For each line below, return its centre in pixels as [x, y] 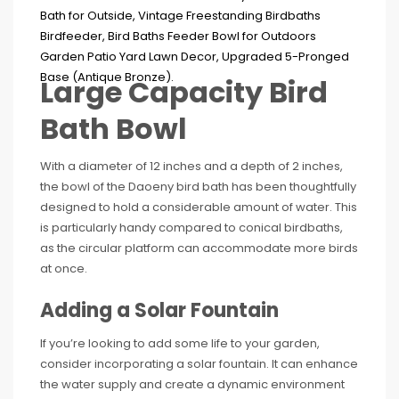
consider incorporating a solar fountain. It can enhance [199, 364]
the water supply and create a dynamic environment [192, 384]
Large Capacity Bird [184, 92]
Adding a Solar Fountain [159, 310]
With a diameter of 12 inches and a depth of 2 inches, [191, 166]
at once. [64, 269]
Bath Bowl [114, 129]
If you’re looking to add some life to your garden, [180, 343]
